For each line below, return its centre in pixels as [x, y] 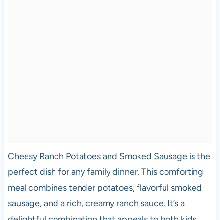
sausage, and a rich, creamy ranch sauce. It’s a [96, 204]
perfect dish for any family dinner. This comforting [105, 172]
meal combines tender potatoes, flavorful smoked [105, 188]
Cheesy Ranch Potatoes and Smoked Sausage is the [109, 156]
